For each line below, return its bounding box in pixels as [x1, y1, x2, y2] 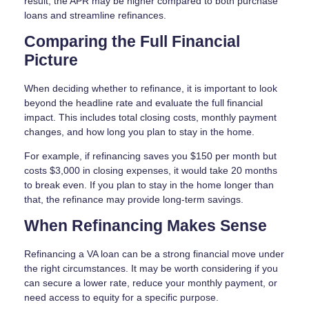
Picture [24, 51, 78, 69]
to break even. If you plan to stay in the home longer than [24, 179, 274, 190]
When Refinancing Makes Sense [24, 217, 267, 235]
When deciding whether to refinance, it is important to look [24, 82, 277, 94]
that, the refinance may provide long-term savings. [24, 193, 243, 205]
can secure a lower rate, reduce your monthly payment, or [24, 277, 277, 288]
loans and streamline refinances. [24, 9, 166, 21]
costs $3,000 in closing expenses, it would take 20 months [24, 164, 277, 176]
